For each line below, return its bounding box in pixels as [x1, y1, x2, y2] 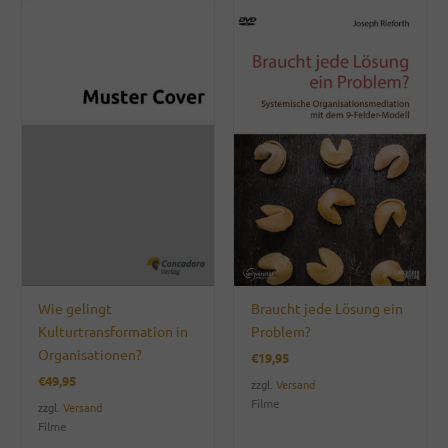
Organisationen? [38, 345, 143, 364]
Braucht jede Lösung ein [250, 299, 403, 318]
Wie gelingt [38, 299, 113, 318]
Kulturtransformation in [38, 322, 189, 341]
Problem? [250, 322, 311, 341]
